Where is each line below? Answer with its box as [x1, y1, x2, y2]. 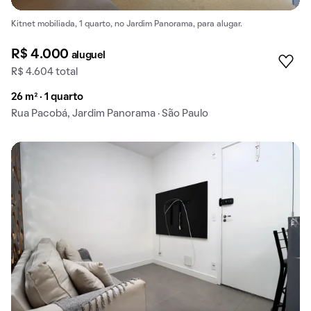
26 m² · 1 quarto [11, 92, 83, 103]
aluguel [71, 51, 106, 61]
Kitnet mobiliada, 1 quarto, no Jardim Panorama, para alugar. [11, 21, 242, 28]
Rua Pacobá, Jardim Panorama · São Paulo [11, 109, 208, 119]
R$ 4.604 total [11, 67, 78, 78]
